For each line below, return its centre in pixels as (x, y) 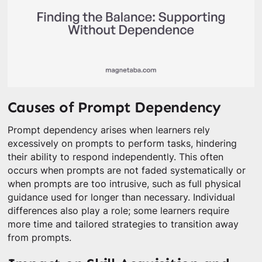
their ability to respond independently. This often (115, 157)
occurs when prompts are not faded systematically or (126, 171)
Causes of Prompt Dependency (114, 107)
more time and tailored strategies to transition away (123, 225)
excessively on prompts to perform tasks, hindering (122, 144)
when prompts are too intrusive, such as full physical (124, 184)
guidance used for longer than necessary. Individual (121, 198)
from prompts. (39, 238)
